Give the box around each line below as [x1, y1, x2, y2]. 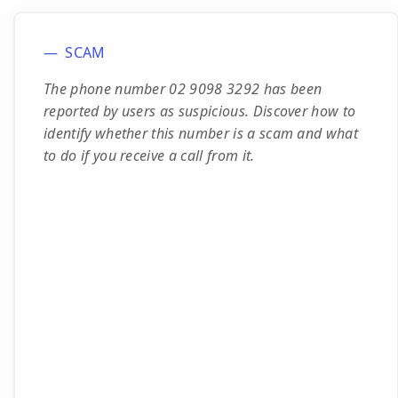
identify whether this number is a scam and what [44, 123, 359, 143]
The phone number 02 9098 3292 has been [44, 79, 322, 99]
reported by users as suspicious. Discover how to [44, 101, 356, 121]
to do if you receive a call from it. [44, 146, 255, 165]
